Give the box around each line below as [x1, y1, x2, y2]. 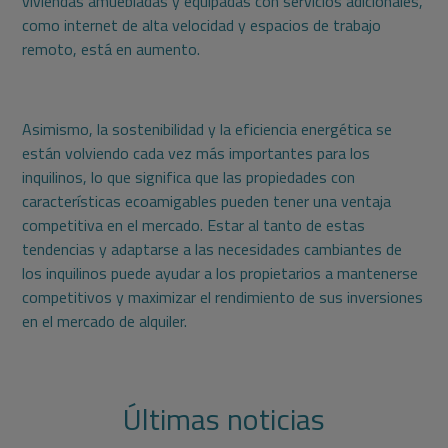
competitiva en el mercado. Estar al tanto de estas [22, 213, 366, 238]
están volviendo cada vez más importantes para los [22, 141, 371, 166]
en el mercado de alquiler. [22, 309, 188, 334]
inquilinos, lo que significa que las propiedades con [22, 165, 356, 190]
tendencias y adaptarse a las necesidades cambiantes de [22, 237, 403, 262]
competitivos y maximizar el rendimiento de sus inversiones [22, 285, 424, 310]
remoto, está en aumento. [22, 37, 201, 62]
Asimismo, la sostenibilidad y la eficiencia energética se [22, 117, 393, 142]
